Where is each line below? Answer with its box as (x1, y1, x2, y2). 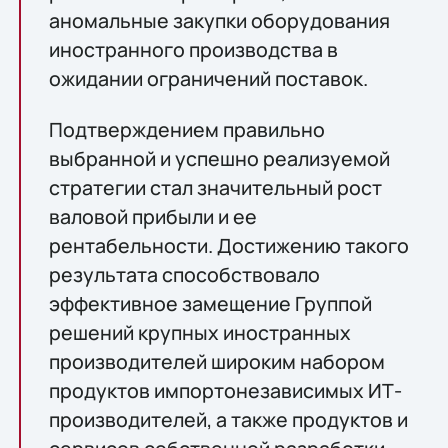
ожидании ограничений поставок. (48, 64, 368, 92)
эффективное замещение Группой (48, 290, 372, 318)
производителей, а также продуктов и (48, 406, 408, 434)
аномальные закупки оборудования (48, 6, 390, 34)
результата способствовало (48, 261, 320, 289)
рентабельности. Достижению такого (48, 232, 409, 260)
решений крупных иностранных (48, 319, 351, 347)
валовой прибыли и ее (48, 203, 257, 231)
